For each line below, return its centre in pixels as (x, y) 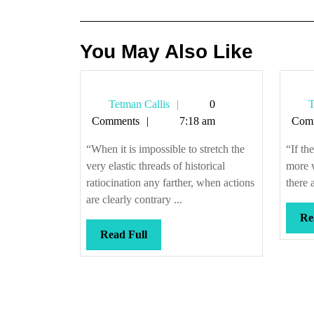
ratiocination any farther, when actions (170, 183)
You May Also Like (166, 52)
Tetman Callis (138, 104)
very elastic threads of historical (156, 166)
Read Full (124, 234)
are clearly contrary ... (134, 199)
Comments (116, 121)
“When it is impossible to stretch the (165, 149)
